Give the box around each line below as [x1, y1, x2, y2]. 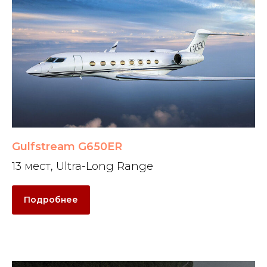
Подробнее [24, 194, 78, 206]
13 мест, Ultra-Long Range [12, 160, 153, 173]
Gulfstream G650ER [12, 140, 122, 154]
